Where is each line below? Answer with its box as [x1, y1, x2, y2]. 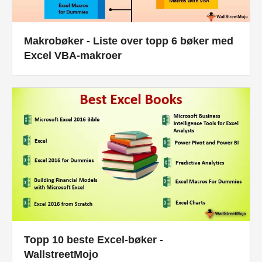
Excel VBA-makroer [24, 50, 122, 62]
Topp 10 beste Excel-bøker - [24, 233, 163, 246]
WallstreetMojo [24, 248, 98, 260]
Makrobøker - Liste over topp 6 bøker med [24, 35, 233, 47]
